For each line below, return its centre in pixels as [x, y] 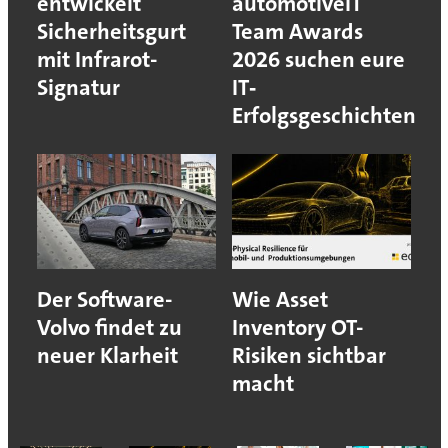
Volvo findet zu [109, 327]
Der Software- [104, 299]
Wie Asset [280, 299]
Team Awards [297, 31]
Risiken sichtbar [309, 355]
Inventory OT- [297, 327]
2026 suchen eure [318, 59]
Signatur [78, 87]
